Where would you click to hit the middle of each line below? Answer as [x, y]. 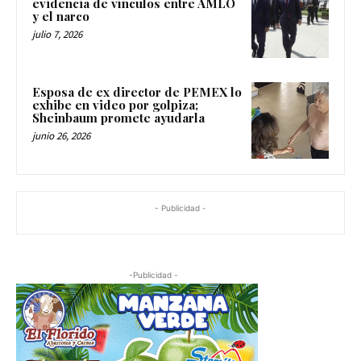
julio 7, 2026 [57, 35]
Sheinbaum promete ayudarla [118, 117]
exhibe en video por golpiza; [115, 104]
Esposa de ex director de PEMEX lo [137, 91]
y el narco [61, 17]
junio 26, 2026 [61, 135]
